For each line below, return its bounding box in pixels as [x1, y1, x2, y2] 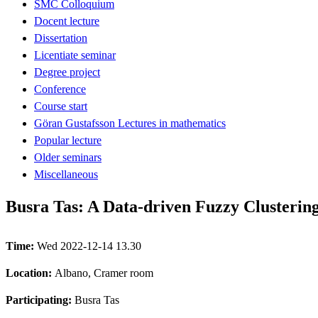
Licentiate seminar [34, 48, 116, 61]
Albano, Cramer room [55, 266, 153, 279]
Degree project [34, 65, 100, 78]
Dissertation [34, 31, 87, 44]
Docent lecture [34, 14, 99, 27]
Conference [34, 82, 86, 95]
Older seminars [34, 150, 102, 163]
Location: [6, 266, 55, 279]
